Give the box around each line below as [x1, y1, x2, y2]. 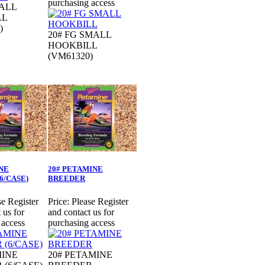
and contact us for [48, 207, 114, 218]
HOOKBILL [48, 40, 97, 51]
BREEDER [48, 174, 85, 183]
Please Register [72, 196, 128, 207]
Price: [48, 196, 69, 207]
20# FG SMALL [48, 30, 111, 40]
